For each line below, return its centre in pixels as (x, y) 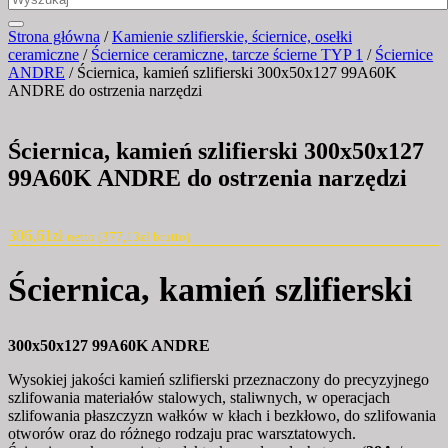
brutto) (170, 237)
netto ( (84, 237)
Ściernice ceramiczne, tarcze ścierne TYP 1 (227, 54)
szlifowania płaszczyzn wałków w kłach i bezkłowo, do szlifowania (222, 416)
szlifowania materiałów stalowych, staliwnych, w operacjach (199, 398)
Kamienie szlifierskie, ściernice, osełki (232, 36)
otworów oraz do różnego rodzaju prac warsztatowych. (182, 434)
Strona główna (54, 36)
